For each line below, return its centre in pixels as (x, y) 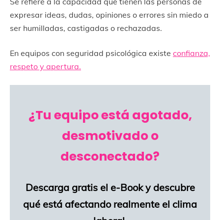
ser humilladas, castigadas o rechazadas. (86, 28)
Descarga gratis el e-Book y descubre (110, 188)
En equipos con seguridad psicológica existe (91, 53)
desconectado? (110, 157)
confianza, (192, 53)
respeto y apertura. (45, 67)
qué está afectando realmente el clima (110, 204)
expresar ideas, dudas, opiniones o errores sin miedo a (109, 15)
